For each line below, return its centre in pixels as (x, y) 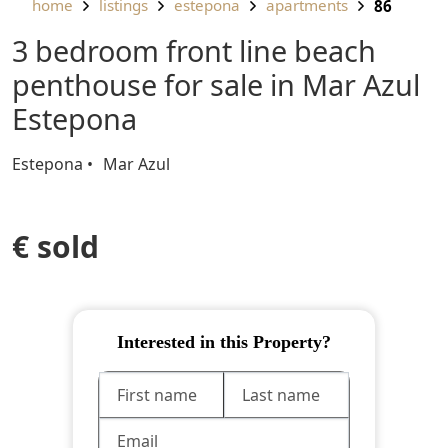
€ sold (64, 246)
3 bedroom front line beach (20, 50)
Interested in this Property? (227, 341)
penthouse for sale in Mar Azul (216, 84)
